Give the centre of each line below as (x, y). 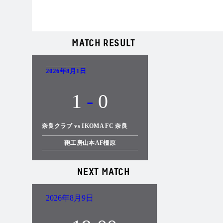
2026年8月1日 (66, 71)
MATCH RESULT (104, 43)
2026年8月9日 (70, 198)
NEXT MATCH (104, 172)
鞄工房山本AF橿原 (90, 143)
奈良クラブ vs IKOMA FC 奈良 (85, 126)
